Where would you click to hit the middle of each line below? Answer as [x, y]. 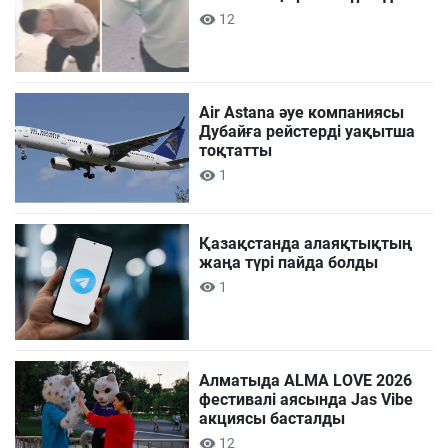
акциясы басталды [272, 418]
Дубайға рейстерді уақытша [307, 131]
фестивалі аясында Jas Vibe [306, 399]
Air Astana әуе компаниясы [302, 112]
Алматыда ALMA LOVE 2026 [306, 380]
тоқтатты [236, 150]
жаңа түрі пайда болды [289, 262]
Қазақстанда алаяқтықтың [306, 243]
